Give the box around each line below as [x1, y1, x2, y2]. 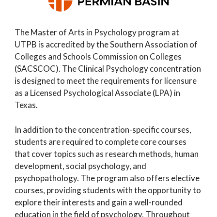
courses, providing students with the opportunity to [15, 185, 201, 195]
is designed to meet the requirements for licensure [15, 76, 197, 86]
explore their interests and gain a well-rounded [15, 197, 183, 207]
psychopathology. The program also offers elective [15, 172, 200, 183]
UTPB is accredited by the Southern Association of [15, 39, 198, 50]
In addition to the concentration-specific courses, [15, 124, 191, 135]
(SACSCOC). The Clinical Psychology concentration [15, 63, 201, 74]
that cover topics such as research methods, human [15, 148, 199, 159]
